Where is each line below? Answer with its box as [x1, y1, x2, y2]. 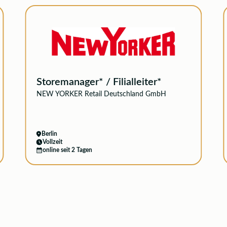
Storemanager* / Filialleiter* [36, 77, 162, 87]
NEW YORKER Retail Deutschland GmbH [36, 91, 166, 98]
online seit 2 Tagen [42, 147, 92, 153]
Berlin [41, 131, 57, 137]
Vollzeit [42, 139, 62, 145]
